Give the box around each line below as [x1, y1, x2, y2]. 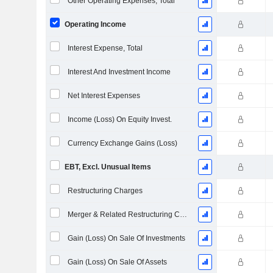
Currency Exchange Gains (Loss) [67, 139, 177, 147]
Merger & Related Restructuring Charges [179, 210, 187, 219]
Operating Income [64, 20, 126, 29]
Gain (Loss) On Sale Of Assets [67, 258, 167, 266]
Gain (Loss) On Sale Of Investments [67, 234, 185, 243]
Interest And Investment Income [67, 68, 171, 76]
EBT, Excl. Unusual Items [64, 163, 151, 171]
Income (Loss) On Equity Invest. [67, 115, 172, 124]
